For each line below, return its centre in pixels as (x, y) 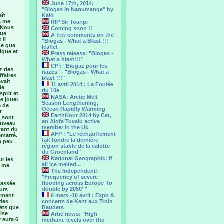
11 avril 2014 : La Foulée (81, 84)
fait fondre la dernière (70, 140)
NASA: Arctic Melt (74, 97)
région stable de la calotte (76, 146)
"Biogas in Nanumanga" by (78, 9)
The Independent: (74, 171)
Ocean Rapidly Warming (74, 109)
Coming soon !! (71, 28)
